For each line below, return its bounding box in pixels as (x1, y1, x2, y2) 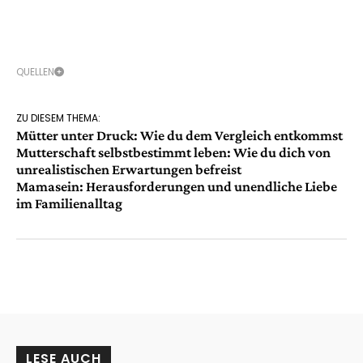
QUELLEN (16, 65, 54, 79)
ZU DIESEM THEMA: (16, 111, 100, 126)
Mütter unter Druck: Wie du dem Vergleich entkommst (16, 127, 343, 144)
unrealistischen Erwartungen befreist (16, 161, 241, 178)
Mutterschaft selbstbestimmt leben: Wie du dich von (16, 144, 331, 161)
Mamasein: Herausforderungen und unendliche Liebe (16, 178, 337, 195)
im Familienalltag (16, 195, 122, 212)
